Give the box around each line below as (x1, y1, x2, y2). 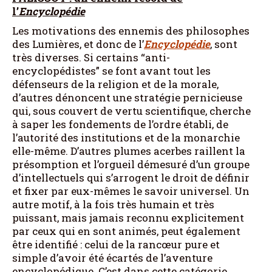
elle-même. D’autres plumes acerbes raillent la (12, 143, 245, 158)
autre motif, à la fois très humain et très (12, 197, 214, 211)
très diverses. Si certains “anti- (12, 50, 170, 64)
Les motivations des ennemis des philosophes (12, 23, 250, 38)
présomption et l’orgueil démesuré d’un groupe (12, 157, 250, 171)
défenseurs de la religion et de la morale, (12, 76, 219, 91)
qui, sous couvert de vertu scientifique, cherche (12, 103, 251, 118)
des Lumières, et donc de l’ (12, 36, 144, 51)
